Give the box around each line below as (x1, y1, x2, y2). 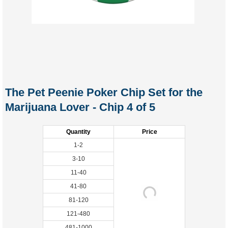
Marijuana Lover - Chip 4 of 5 (5, 101, 155, 113)
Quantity (66, 128, 91, 135)
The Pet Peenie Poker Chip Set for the (5, 86, 203, 99)
